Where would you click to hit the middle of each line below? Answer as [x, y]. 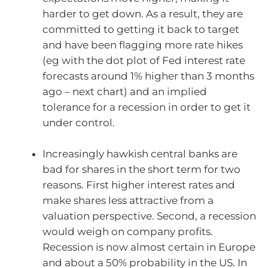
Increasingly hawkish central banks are [140, 153]
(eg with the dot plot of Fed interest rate [144, 61]
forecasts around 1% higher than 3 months [148, 76]
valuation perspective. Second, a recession [149, 216]
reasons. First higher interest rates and [139, 185]
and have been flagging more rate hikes [143, 45]
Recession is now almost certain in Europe [149, 247]
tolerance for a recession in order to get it [147, 107]
